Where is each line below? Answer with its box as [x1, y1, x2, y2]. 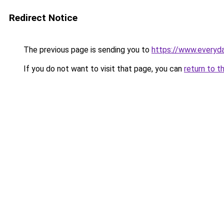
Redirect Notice [9, 12, 77, 23]
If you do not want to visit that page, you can [21, 64, 184, 73]
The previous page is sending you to [21, 45, 151, 54]
